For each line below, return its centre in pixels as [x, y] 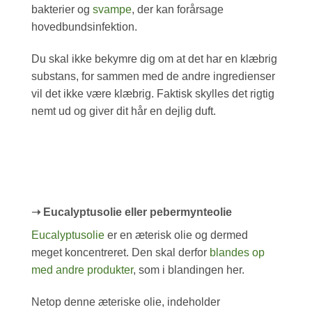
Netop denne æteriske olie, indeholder [126, 302]
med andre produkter [82, 270]
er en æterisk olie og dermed [176, 235]
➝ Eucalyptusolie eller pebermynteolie [132, 212]
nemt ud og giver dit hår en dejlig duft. [124, 111]
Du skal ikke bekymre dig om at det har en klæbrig [154, 58]
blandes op [237, 253]
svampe [112, 9]
